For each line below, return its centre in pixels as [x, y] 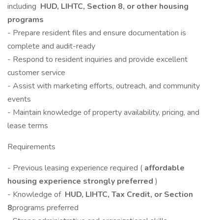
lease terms [28, 126]
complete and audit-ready [51, 46]
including [23, 6]
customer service [36, 73]
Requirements [31, 147]
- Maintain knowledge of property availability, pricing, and [103, 112]
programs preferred [45, 208]
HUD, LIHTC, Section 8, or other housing [113, 6]
